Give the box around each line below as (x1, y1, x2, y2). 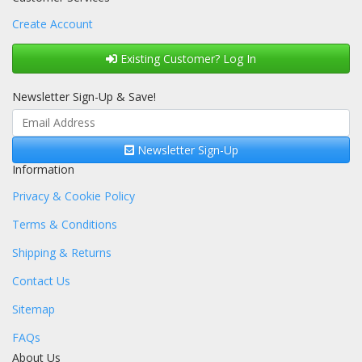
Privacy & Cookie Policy (12, 188, 135, 204)
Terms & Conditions (12, 217, 117, 232)
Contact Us (12, 273, 70, 288)
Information (12, 162, 74, 177)
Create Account (12, 16, 93, 32)
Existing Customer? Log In (117, 51, 256, 66)
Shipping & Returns (12, 245, 112, 260)
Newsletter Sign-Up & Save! (12, 89, 156, 104)
